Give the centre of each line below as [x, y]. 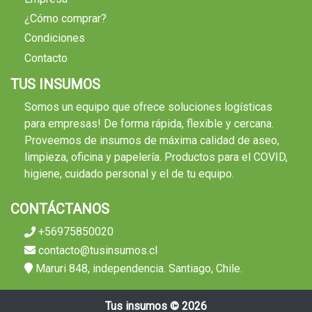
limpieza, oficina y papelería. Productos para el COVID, [156, 157]
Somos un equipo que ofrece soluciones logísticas [148, 107]
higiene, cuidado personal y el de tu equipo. [129, 174]
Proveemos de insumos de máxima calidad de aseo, [152, 141]
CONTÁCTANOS [60, 209]
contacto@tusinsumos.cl [96, 251]
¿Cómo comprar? [65, 19]
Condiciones [55, 38]
